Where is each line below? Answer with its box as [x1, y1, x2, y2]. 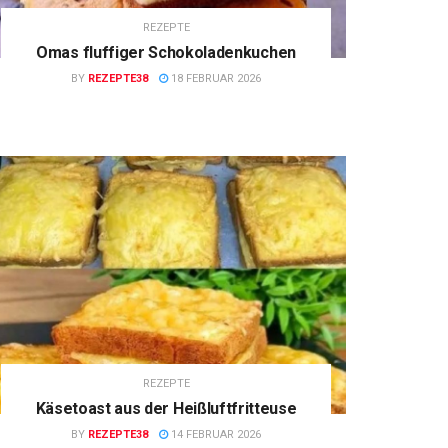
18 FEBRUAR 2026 [168, 72, 261, 86]
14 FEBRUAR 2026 [168, 427, 261, 441]
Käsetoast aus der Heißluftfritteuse [35, 398, 297, 418]
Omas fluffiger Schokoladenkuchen [36, 43, 296, 63]
